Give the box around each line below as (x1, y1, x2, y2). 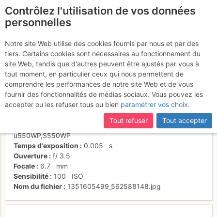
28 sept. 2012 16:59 (56, 91, 120, 99)
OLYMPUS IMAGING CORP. (62, 121, 149, 129)
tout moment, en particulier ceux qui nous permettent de (5, 70, 184, 78)
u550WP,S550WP (14, 131, 71, 139)
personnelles (5, 16, 71, 29)
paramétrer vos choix (121, 100, 188, 108)
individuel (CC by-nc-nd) (93, 111, 172, 119)
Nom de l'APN (14, 121, 57, 129)
